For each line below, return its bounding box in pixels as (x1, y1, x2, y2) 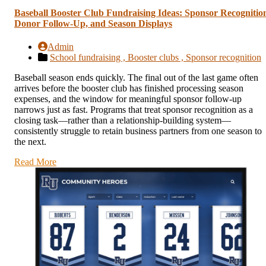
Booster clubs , (128, 52, 186, 62)
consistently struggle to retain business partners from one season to (14, 125, 262, 136)
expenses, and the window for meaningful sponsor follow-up (14, 93, 242, 104)
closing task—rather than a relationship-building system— (14, 115, 231, 125)
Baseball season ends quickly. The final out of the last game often (14, 72, 258, 83)
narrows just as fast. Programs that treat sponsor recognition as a (14, 104, 253, 115)
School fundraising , (50, 52, 128, 62)
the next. (14, 136, 46, 147)
